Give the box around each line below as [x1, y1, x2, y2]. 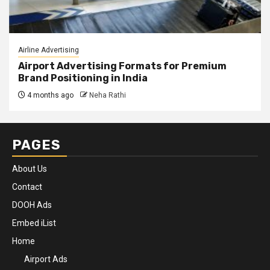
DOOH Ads [12, 200, 52, 210]
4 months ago [25, 91, 74, 99]
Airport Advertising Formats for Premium [18, 60, 227, 72]
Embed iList [12, 218, 56, 228]
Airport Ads [24, 254, 67, 264]
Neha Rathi [89, 91, 126, 99]
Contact [12, 182, 42, 192]
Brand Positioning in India [18, 72, 148, 84]
